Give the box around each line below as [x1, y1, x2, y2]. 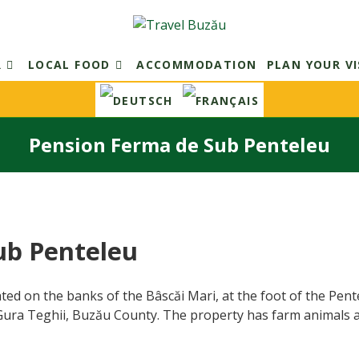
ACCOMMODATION [136, 57, 257, 72]
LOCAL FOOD [27, 57, 111, 72]
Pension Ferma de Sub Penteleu [29, 131, 330, 158]
